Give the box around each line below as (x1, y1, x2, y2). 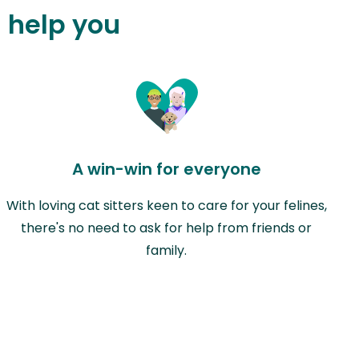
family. (146, 240, 188, 260)
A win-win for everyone (71, 157, 261, 180)
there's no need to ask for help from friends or (21, 218, 313, 237)
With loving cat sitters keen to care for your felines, (6, 196, 327, 215)
